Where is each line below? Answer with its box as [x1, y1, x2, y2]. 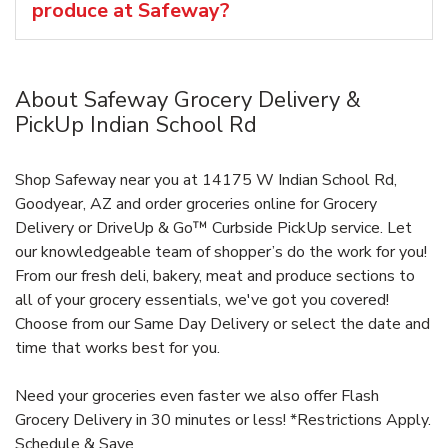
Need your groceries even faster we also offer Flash [15, 384, 379, 407]
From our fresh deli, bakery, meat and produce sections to [15, 264, 415, 287]
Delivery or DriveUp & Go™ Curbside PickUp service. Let [15, 216, 412, 239]
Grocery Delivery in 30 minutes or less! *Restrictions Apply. [15, 408, 431, 431]
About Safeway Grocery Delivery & [15, 84, 361, 115]
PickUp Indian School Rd [15, 109, 257, 140]
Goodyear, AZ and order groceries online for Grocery [15, 192, 377, 215]
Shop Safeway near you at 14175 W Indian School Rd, [15, 168, 397, 191]
